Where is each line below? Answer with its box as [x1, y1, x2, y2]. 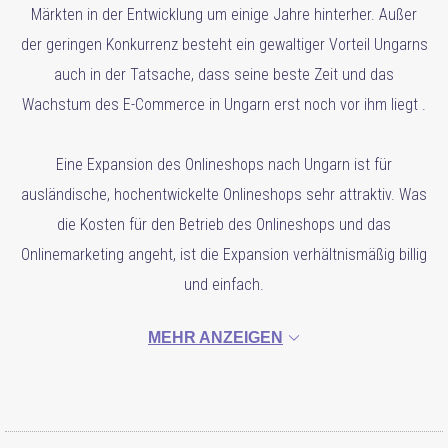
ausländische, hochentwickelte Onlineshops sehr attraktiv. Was [21, 185, 427, 204]
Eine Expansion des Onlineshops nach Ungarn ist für [56, 155, 392, 174]
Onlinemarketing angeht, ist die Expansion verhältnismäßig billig [21, 245, 427, 264]
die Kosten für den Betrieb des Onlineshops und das [57, 215, 391, 234]
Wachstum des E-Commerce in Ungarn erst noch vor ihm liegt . [22, 95, 426, 114]
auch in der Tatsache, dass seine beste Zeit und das [54, 65, 394, 84]
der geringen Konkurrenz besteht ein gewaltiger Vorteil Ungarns [20, 35, 428, 54]
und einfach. [184, 275, 264, 294]
